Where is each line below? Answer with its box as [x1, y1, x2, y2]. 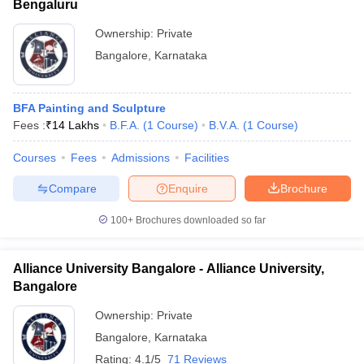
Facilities [184, 151, 229, 164]
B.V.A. [209, 119, 240, 132]
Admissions [111, 151, 170, 164]
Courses [13, 151, 56, 164]
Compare [48, 181, 97, 195]
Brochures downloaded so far [133, 214, 266, 226]
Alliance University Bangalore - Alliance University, [13, 262, 324, 275]
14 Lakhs [52, 119, 99, 132]
